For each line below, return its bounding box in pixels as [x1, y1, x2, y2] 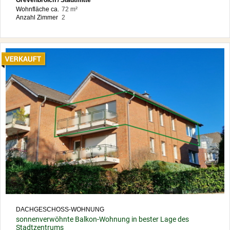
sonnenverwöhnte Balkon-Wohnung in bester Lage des [16, 215, 189, 223]
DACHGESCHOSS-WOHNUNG [16, 205, 104, 213]
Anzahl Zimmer [16, 14, 58, 22]
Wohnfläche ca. [16, 6, 59, 13]
